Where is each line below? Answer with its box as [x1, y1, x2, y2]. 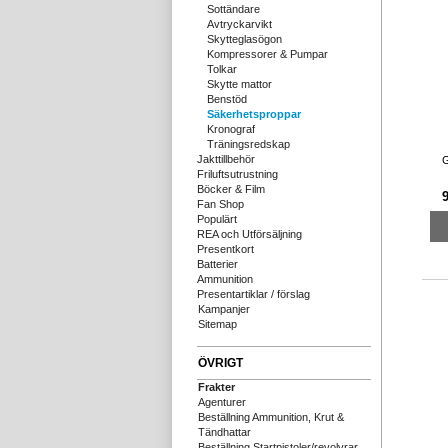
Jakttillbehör [197, 153, 255, 165]
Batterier [197, 258, 238, 270]
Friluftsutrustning [197, 168, 278, 180]
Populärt [197, 213, 237, 225]
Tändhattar [198, 426, 251, 438]
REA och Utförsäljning [197, 228, 302, 240]
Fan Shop [197, 198, 244, 210]
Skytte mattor [207, 78, 272, 90]
